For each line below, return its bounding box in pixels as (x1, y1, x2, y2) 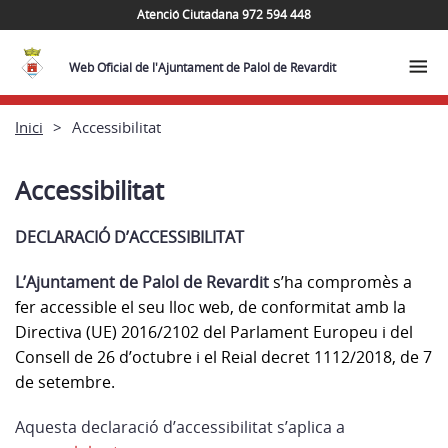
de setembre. (15, 371, 115, 393)
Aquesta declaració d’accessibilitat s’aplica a (15, 416, 345, 438)
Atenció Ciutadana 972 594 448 (137, 5, 311, 23)
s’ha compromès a (273, 271, 412, 293)
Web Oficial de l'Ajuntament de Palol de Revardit (69, 59, 336, 76)
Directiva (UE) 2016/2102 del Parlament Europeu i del (15, 321, 413, 343)
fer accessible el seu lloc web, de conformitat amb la (15, 296, 406, 318)
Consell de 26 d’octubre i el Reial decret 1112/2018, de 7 (15, 346, 432, 368)
